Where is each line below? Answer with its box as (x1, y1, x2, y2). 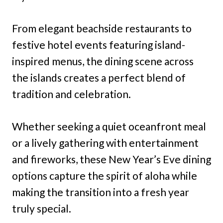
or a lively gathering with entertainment (12, 136, 199, 149)
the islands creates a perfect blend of (12, 71, 186, 84)
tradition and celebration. (12, 88, 131, 100)
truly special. (12, 202, 71, 215)
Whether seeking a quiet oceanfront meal (12, 120, 206, 132)
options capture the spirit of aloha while (12, 169, 197, 182)
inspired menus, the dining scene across (12, 55, 194, 67)
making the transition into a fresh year (12, 186, 189, 198)
